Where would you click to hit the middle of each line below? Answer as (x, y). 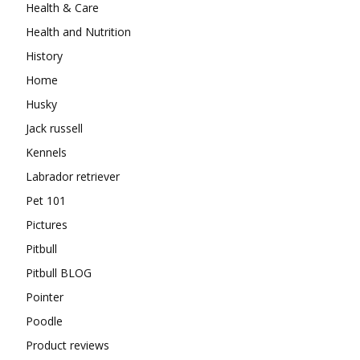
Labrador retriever (73, 176)
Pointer (45, 297)
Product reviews (67, 345)
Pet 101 (46, 200)
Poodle (44, 321)
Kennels (46, 152)
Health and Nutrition (78, 31)
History (44, 55)
